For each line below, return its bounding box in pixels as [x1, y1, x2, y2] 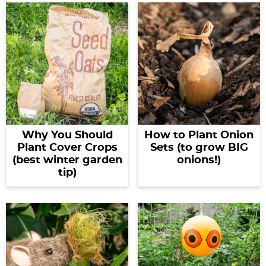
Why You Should [21, 130, 113, 141]
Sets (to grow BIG [150, 142, 248, 153]
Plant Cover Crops [17, 142, 118, 153]
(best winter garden [12, 155, 122, 166]
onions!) [177, 155, 221, 166]
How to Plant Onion [144, 130, 254, 141]
